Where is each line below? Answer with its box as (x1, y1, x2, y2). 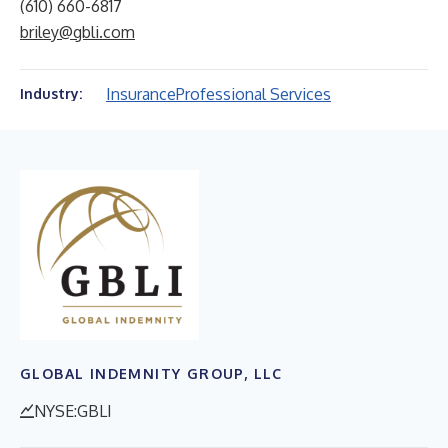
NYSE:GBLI (34, 400, 112, 421)
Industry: (20, 85, 82, 102)
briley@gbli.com (20, 22, 135, 42)
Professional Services (176, 84, 331, 104)
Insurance (106, 84, 176, 104)
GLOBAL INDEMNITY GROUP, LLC (20, 364, 283, 382)
